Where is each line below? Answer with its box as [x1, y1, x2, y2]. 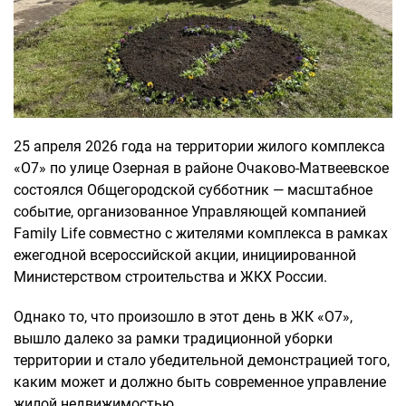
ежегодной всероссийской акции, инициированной [14, 246, 356, 264]
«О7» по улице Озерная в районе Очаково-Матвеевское [14, 159, 389, 177]
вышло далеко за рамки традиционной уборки [14, 329, 333, 347]
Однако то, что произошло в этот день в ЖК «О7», [14, 307, 353, 325]
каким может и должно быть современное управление [14, 372, 386, 391]
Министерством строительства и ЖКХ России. [14, 267, 327, 285]
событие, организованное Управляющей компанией [14, 202, 366, 220]
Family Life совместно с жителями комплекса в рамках [14, 224, 388, 242]
